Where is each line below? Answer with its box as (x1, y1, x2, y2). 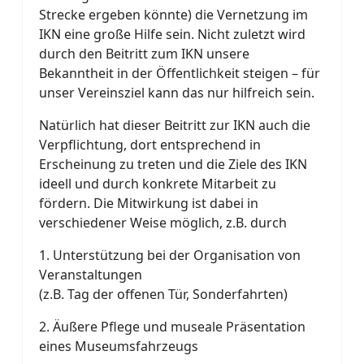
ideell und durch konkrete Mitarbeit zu (39, 175, 276, 193)
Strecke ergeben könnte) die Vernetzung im (39, 6, 308, 24)
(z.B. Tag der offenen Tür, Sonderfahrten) (39, 285, 288, 303)
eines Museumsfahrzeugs (39, 337, 198, 355)
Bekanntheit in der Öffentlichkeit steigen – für (39, 64, 320, 82)
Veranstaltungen (39, 266, 142, 284)
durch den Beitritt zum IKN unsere (39, 45, 249, 63)
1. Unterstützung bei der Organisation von (39, 246, 301, 264)
